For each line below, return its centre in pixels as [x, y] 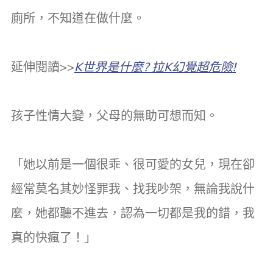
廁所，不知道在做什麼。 [78, 18]
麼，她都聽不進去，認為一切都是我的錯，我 [133, 213]
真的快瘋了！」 [54, 237]
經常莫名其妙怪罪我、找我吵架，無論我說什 [133, 188]
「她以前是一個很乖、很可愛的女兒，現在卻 [133, 164]
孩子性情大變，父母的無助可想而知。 [115, 115]
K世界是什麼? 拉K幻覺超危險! [155, 66]
